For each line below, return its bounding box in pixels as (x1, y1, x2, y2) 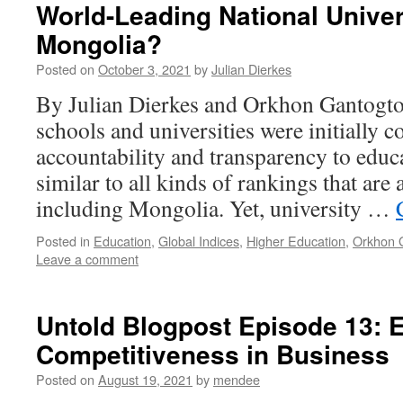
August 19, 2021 (98, 370, 193, 389)
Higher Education (246, 231, 345, 250)
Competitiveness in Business (36, 336, 390, 372)
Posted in (36, 231, 90, 250)
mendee (213, 370, 260, 389)
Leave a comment (36, 249, 139, 268)
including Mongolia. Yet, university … (36, 193, 396, 223)
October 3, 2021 (98, 59, 191, 78)
